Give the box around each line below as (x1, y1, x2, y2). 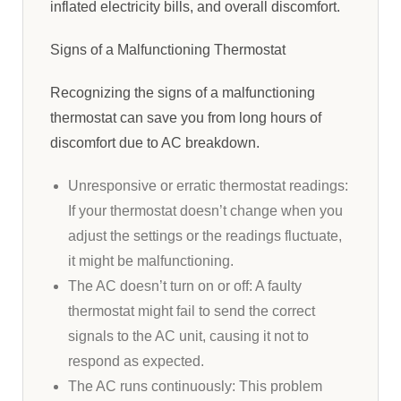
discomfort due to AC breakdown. (50, 135, 260, 150)
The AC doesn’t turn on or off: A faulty (68, 278, 302, 294)
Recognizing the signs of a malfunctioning (50, 85, 315, 100)
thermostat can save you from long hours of (50, 110, 321, 125)
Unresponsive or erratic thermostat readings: (68, 178, 348, 193)
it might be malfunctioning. (68, 253, 234, 269)
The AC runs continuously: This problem (68, 379, 322, 394)
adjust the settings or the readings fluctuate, (68, 228, 342, 243)
